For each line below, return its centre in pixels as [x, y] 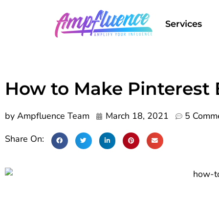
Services [184, 24]
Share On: [26, 139]
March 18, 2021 [137, 116]
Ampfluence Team [52, 116]
